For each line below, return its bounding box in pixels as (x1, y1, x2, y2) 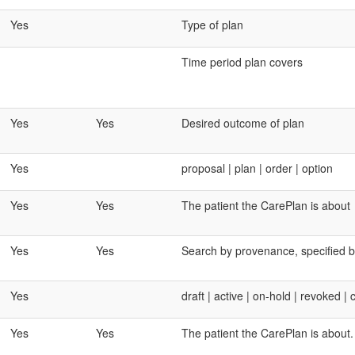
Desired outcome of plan (181, 115, 304, 131)
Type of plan (181, 17, 243, 32)
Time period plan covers (181, 54, 303, 70)
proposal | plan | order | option (181, 160, 333, 176)
